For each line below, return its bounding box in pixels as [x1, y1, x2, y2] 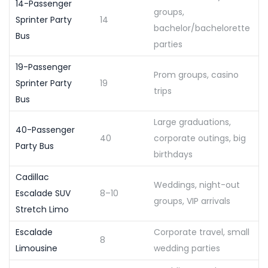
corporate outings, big [154, 132, 246, 144]
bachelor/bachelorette [154, 22, 250, 34]
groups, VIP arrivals [154, 194, 230, 207]
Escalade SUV [16, 187, 71, 199]
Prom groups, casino [154, 68, 239, 81]
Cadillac [16, 170, 49, 183]
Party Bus [16, 139, 54, 152]
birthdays [154, 148, 193, 160]
